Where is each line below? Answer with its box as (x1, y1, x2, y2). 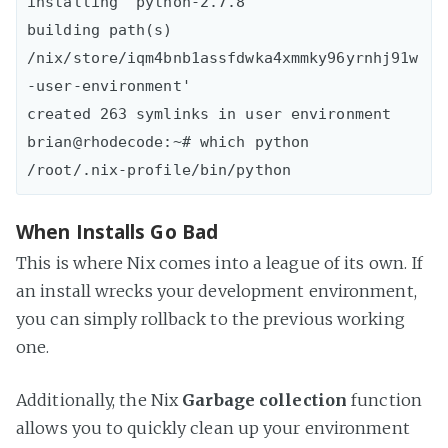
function (347, 389, 422, 410)
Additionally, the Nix (16, 389, 183, 410)
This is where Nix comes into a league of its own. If (16, 252, 424, 273)
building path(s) (27, 21, 173, 40)
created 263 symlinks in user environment (27, 105, 391, 124)
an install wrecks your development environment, (16, 280, 417, 301)
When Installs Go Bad (16, 218, 218, 245)
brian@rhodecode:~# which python (27, 133, 310, 152)
